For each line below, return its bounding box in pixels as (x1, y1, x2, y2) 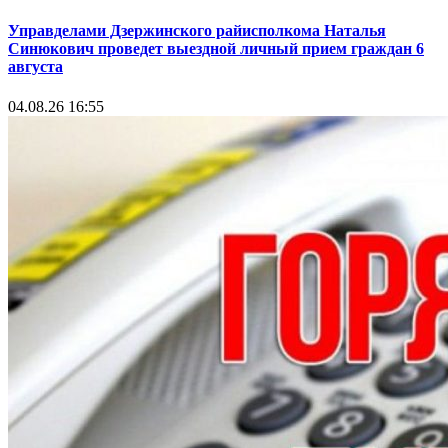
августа (8, 58, 63, 76)
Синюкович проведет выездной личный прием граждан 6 (8, 40, 424, 58)
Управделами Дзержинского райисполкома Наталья (8, 22, 386, 40)
